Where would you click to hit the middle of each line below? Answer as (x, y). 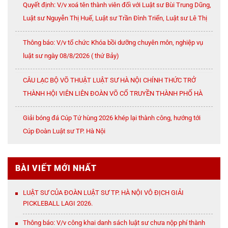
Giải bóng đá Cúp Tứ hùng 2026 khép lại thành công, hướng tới (112, 118)
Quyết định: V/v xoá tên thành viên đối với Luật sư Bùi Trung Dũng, (117, 5)
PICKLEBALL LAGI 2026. (58, 203)
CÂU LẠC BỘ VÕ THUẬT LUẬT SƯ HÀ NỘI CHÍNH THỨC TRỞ (109, 80)
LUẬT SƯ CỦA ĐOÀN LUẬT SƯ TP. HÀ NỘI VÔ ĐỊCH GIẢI (103, 192)
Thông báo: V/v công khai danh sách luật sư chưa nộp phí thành (114, 222)
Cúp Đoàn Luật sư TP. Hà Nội (64, 131)
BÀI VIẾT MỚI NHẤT (56, 168)
